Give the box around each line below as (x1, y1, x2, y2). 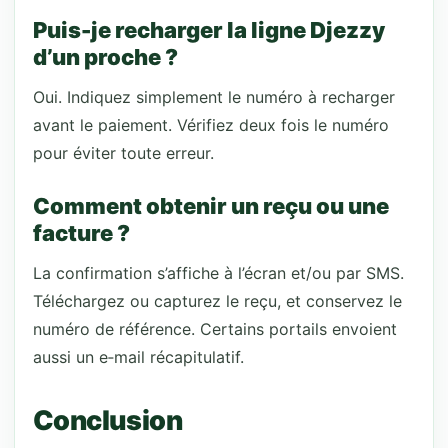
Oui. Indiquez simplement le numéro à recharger (33, 87, 395, 107)
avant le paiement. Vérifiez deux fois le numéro (33, 115, 389, 135)
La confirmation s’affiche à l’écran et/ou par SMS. (33, 263, 404, 283)
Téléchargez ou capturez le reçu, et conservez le (33, 291, 402, 311)
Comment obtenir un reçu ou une (33, 193, 389, 219)
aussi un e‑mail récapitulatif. (33, 347, 244, 367)
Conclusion (33, 404, 182, 437)
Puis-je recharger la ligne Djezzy (33, 17, 385, 43)
